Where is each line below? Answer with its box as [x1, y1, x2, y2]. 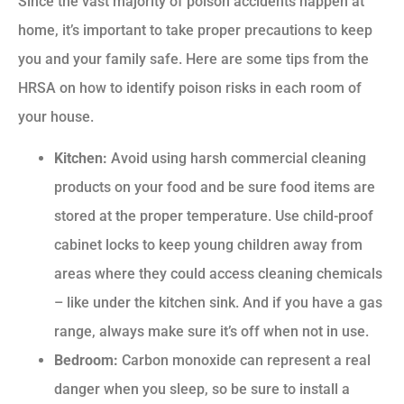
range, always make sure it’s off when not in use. [54, 323, 369, 341]
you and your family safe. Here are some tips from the [18, 50, 369, 69]
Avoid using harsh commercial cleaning [107, 150, 366, 168]
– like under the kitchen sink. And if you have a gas [54, 294, 382, 312]
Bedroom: [54, 352, 118, 370]
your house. [18, 108, 94, 126]
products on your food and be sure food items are [54, 179, 375, 197]
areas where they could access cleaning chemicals [54, 265, 382, 283]
